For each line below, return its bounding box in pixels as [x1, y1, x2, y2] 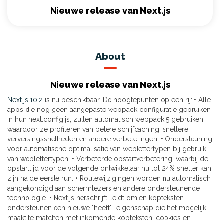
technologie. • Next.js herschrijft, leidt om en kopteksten [7, 194, 184, 202]
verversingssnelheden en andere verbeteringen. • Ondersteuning [7, 135, 212, 143]
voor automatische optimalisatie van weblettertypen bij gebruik [7, 145, 206, 153]
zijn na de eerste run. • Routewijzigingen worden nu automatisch [7, 174, 211, 183]
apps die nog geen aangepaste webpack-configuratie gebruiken [7, 106, 211, 114]
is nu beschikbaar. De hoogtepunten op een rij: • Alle [43, 96, 211, 104]
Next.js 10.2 [7, 96, 43, 104]
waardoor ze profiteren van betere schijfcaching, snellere [7, 125, 188, 134]
